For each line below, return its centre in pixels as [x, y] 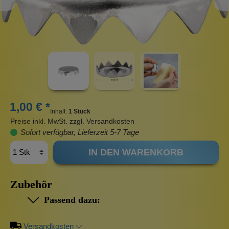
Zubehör [31, 185]
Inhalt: [59, 112]
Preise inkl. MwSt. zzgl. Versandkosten [72, 121]
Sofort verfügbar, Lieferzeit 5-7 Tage [79, 132]
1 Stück [79, 112]
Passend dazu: [70, 200]
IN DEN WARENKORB [136, 153]
